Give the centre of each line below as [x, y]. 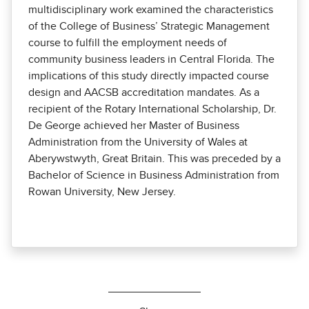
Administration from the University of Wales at [138, 142]
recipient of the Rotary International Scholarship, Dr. [152, 109]
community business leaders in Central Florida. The [151, 60]
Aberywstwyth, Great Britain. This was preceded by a [154, 159]
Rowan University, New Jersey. [102, 192]
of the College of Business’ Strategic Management [149, 27]
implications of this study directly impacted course [149, 76]
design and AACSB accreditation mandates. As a [144, 93]
